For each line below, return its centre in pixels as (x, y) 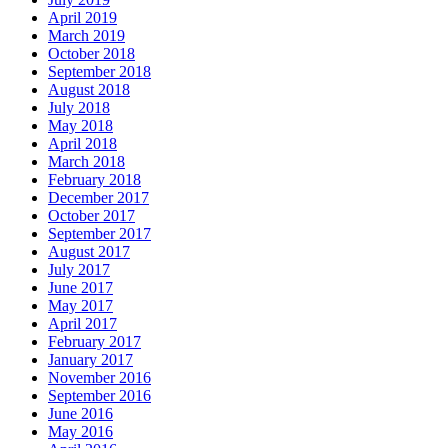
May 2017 (80, 305)
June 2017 (80, 287)
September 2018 (99, 71)
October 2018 (91, 53)
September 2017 (99, 233)
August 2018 (89, 89)
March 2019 (86, 35)
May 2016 (80, 431)
